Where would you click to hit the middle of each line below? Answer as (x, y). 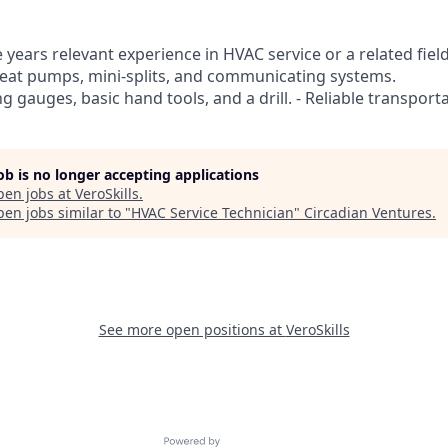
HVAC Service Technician (212, 212)
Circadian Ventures (368, 212)
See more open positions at (192, 329)
